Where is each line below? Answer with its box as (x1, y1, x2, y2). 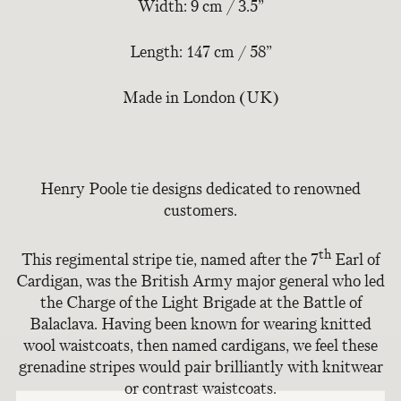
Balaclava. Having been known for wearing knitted (30, 313, 371, 336)
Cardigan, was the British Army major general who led (16, 270, 385, 293)
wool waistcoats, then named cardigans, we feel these (23, 335, 378, 357)
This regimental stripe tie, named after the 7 (21, 249, 319, 271)
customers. (164, 200, 237, 222)
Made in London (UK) (122, 87, 279, 109)
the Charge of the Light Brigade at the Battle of (39, 292, 362, 314)
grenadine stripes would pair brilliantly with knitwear (18, 356, 383, 379)
